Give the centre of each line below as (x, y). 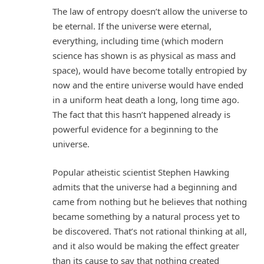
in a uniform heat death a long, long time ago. (146, 100)
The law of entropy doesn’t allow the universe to (150, 11)
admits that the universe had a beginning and (145, 187)
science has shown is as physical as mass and (144, 56)
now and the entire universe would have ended (148, 85)
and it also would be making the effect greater (146, 245)
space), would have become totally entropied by (150, 70)
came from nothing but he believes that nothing (150, 201)
